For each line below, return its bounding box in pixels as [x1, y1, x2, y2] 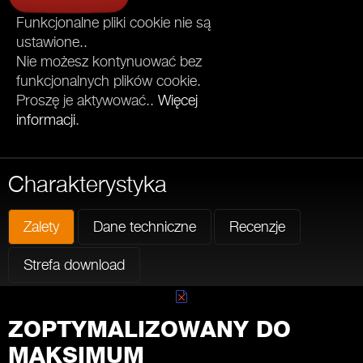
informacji [16, 111, 75, 129]
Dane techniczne [92, 217, 196, 235]
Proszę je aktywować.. [16, 92, 158, 109]
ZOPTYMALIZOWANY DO [8, 318, 291, 342]
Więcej [158, 92, 198, 109]
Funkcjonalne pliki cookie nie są [16, 14, 211, 32]
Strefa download [23, 256, 125, 274]
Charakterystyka [8, 169, 167, 197]
